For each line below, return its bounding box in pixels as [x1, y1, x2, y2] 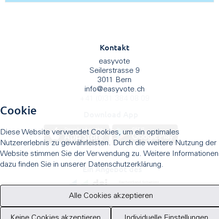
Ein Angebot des [82, 163, 142, 175]
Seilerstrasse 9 [89, 67, 140, 75]
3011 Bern [97, 76, 131, 85]
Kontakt [99, 42, 130, 53]
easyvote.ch [103, 86, 145, 94]
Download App [83, 109, 138, 120]
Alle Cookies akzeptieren [68, 192, 153, 200]
